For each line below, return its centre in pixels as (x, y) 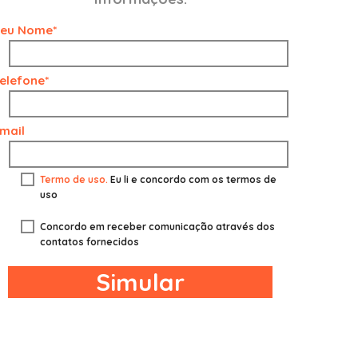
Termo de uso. (74, 180)
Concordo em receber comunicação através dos (157, 227)
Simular (141, 282)
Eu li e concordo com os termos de (193, 180)
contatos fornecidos (89, 242)
